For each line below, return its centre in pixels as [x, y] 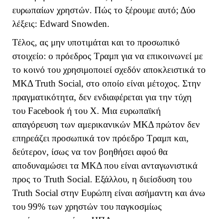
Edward [54, 23]
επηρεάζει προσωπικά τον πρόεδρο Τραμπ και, [100, 138]
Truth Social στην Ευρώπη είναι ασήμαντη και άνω [109, 193]
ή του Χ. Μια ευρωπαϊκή [114, 111]
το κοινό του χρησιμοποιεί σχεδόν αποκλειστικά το [109, 70]
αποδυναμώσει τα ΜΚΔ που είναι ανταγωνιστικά [105, 166]
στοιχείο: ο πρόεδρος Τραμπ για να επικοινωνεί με [108, 56]
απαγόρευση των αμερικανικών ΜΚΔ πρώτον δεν [106, 125]
